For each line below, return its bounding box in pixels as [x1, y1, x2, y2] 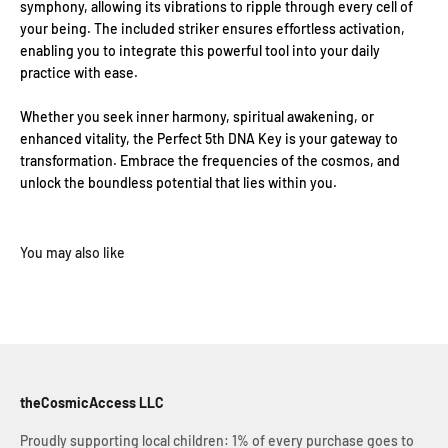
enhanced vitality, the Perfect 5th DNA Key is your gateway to [20, 129, 398, 147]
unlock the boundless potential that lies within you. [20, 173, 337, 191]
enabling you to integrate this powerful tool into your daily [20, 41, 380, 59]
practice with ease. [20, 63, 138, 81]
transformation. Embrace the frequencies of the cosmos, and [20, 151, 400, 169]
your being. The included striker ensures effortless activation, [20, 19, 405, 37]
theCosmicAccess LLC [20, 393, 164, 411]
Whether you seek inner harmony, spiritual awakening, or [20, 107, 374, 125]
